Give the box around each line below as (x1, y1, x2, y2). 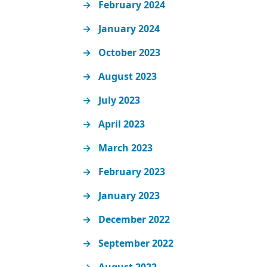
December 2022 (98, 213, 170, 226)
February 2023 (98, 165, 166, 179)
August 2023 (98, 70, 157, 83)
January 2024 (98, 22, 160, 36)
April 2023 (98, 117, 145, 131)
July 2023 (98, 94, 141, 107)
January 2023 (98, 189, 160, 203)
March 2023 (98, 141, 153, 155)
